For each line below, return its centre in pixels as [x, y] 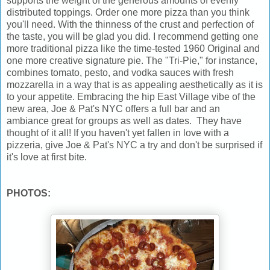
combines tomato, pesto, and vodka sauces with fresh [120, 72]
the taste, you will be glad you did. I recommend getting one [133, 36]
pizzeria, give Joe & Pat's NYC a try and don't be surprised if [134, 145]
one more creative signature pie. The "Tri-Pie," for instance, [132, 60]
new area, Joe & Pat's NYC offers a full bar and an [113, 108]
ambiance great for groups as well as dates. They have [124, 121]
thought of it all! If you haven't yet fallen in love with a [118, 133]
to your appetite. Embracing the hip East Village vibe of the [131, 96]
